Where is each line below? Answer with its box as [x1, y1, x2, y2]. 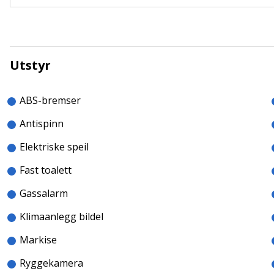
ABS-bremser [20, 94, 81, 107]
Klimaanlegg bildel [20, 210, 103, 223]
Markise [20, 233, 57, 246]
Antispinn [20, 117, 64, 130]
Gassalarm [20, 187, 68, 200]
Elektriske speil [20, 140, 89, 154]
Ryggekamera [20, 256, 83, 270]
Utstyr [10, 57, 51, 73]
